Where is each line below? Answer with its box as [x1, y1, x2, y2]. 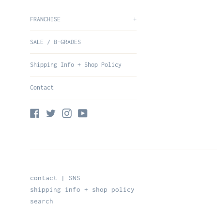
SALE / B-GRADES [30, 38, 81, 46]
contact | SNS [30, 174, 80, 182]
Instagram [71, 108, 106, 116]
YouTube [87, 108, 114, 116]
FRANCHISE [30, 15, 61, 23]
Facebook [39, 108, 70, 116]
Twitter [55, 108, 82, 116]
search [30, 197, 53, 205]
